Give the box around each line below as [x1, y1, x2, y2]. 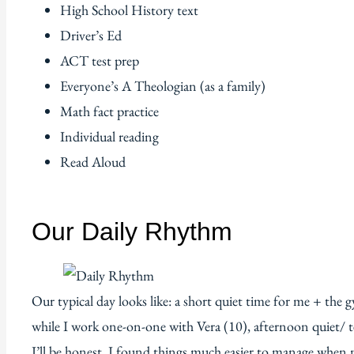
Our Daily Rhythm [32, 217, 232, 246]
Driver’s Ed [60, 25, 122, 44]
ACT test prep [60, 51, 139, 70]
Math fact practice [60, 101, 159, 120]
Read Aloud [60, 152, 126, 171]
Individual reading [60, 126, 159, 145]
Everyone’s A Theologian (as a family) [60, 76, 265, 95]
